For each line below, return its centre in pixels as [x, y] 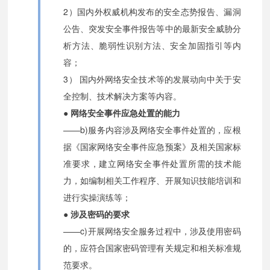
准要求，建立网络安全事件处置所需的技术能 [152, 164]
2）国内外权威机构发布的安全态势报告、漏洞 [152, 12]
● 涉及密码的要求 [97, 214]
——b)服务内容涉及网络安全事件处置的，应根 [152, 130]
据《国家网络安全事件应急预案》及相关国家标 [152, 147]
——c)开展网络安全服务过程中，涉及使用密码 [152, 231]
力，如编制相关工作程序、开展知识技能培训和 [152, 181]
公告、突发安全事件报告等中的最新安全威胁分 [152, 29]
